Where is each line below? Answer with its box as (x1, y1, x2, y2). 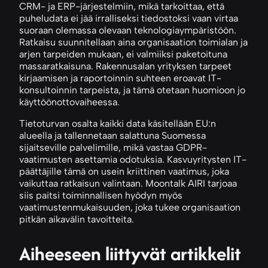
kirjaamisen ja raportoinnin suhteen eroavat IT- (19, 72, 221, 84)
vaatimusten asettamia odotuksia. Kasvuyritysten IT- (19, 153, 246, 165)
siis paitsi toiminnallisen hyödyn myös (19, 189, 182, 201)
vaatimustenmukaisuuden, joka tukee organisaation (19, 201, 240, 213)
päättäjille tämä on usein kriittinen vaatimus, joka (19, 165, 229, 177)
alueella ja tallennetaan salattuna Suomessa (19, 129, 206, 141)
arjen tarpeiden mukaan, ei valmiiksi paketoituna (19, 48, 227, 60)
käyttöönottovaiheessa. (19, 96, 120, 108)
